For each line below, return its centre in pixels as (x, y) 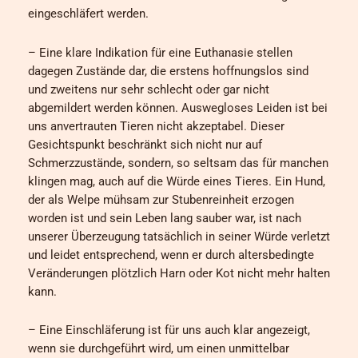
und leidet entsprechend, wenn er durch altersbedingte (171, 255)
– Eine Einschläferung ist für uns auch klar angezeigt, (169, 330)
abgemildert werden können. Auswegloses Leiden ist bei (178, 107)
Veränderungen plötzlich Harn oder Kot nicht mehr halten (179, 273)
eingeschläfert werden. (88, 14)
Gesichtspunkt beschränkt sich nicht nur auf (145, 144)
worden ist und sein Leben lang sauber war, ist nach (165, 218)
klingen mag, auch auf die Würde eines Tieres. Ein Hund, (177, 181)
